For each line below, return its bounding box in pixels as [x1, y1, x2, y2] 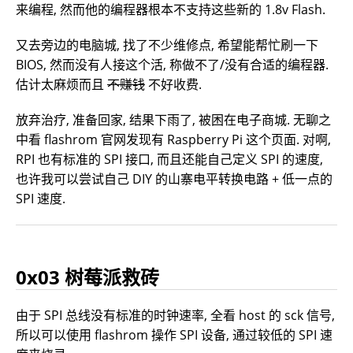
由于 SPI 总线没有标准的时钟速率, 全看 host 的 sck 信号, [16, 307, 335, 325]
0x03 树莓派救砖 [16, 264, 159, 291]
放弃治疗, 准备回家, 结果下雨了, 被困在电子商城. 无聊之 [16, 111, 331, 129]
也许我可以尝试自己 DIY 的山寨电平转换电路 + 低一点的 [16, 170, 333, 188]
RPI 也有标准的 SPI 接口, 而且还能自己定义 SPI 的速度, [16, 150, 323, 169]
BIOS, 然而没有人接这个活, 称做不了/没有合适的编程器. [16, 56, 329, 74]
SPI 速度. [16, 190, 65, 208]
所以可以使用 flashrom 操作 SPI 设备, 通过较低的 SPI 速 [16, 326, 333, 344]
